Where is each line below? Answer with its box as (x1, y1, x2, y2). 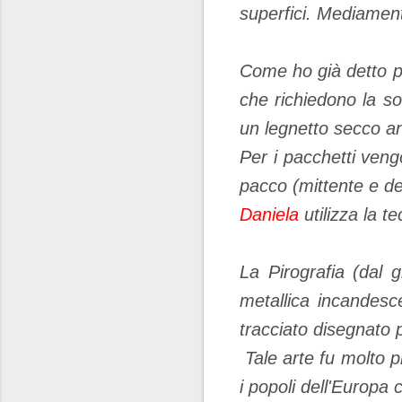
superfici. (240, 4, 317, 23)
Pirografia (267, 262, 354, 282)
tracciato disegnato (240, 319, 396, 339)
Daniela (240, 205, 299, 224)
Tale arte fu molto (245, 348, 385, 368)
